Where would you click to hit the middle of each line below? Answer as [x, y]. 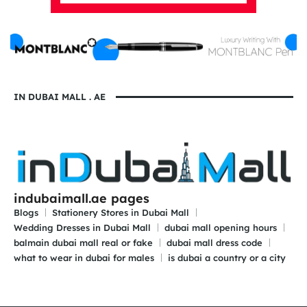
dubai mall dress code [214, 242]
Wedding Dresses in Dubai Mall [82, 227]
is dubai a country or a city [227, 257]
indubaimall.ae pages [82, 198]
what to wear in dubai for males [84, 257]
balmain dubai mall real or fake [83, 242]
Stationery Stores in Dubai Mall [121, 212]
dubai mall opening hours [221, 227]
